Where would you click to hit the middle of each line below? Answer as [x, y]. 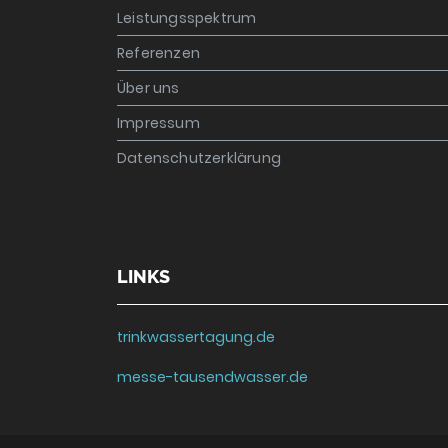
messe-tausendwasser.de [212, 377]
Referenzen [158, 53]
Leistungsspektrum [187, 18]
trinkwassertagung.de [196, 337]
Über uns [148, 88]
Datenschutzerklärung [199, 158]
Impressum [158, 123]
